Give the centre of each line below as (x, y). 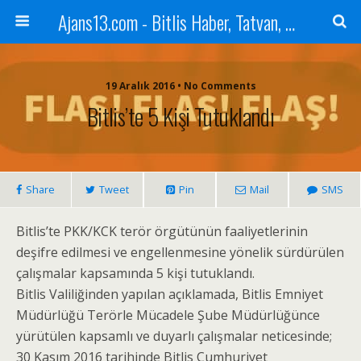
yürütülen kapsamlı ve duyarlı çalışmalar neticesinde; (174, 336)
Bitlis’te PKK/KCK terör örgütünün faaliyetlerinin (162, 231)
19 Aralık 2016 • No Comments (180, 86)
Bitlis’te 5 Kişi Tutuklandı (180, 116)
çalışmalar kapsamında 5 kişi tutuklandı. (135, 273)
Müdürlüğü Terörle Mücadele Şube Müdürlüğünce (168, 315)
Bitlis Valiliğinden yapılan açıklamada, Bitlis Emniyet (170, 294)
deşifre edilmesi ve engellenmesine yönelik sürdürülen (180, 252)
